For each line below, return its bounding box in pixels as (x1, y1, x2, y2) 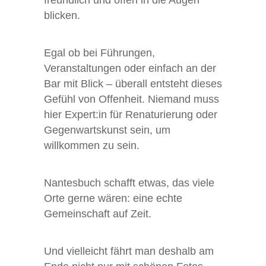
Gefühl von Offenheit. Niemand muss (44, 93, 219, 106)
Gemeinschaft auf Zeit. (44, 208, 151, 220)
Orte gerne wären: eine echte (44, 192, 182, 205)
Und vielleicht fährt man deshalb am (44, 245, 214, 258)
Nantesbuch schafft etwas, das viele (44, 177, 214, 189)
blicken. (44, 9, 80, 22)
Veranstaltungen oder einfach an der (44, 62, 216, 75)
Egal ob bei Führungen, (44, 47, 155, 59)
